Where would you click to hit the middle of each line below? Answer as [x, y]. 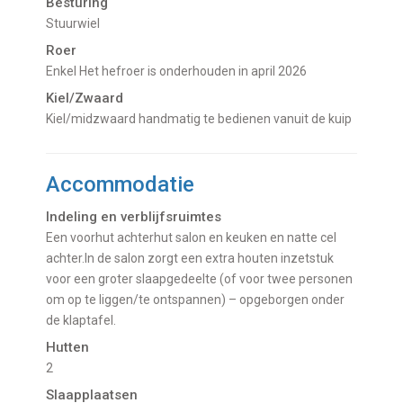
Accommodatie [121, 184]
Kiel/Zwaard [85, 98]
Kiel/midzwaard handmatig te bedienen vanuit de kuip [203, 118]
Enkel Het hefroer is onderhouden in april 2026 [180, 71]
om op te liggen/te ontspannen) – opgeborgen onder [196, 299]
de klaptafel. [81, 320]
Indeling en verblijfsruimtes [134, 216]
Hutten [68, 347]
